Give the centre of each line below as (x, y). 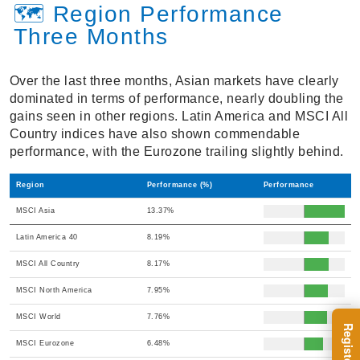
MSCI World (38, 316)
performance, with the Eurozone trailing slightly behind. (176, 151)
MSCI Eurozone (45, 343)
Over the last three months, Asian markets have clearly (174, 80)
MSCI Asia (35, 210)
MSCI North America (54, 290)
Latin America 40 (47, 237)
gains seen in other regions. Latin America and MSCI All (178, 116)
